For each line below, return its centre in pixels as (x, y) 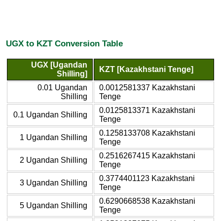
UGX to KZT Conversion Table (64, 44)
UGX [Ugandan (59, 65)
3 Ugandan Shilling (54, 183)
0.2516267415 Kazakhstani (147, 155)
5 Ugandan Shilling (54, 205)
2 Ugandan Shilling (54, 160)
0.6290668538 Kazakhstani (147, 201)
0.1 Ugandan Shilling (50, 114)
